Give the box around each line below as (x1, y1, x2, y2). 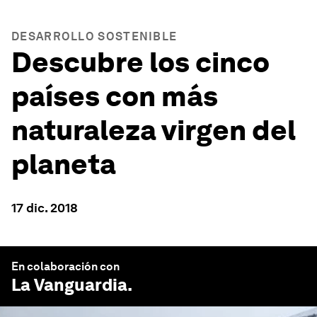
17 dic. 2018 (11, 200, 78, 215)
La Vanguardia (11, 275, 127, 295)
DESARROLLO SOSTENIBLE (11, 30, 178, 43)
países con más (11, 79, 218, 113)
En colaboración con (11, 260, 120, 273)
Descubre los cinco (11, 45, 270, 79)
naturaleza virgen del (11, 113, 296, 147)
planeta (11, 147, 116, 181)
